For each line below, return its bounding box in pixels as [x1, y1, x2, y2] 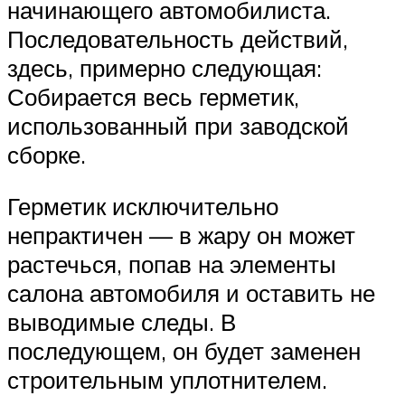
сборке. [7, 139, 86, 169]
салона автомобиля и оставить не [7, 278, 375, 308]
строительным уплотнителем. [7, 365, 327, 395]
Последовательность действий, [7, 24, 348, 53]
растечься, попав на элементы [7, 250, 336, 279]
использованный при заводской [7, 110, 349, 140]
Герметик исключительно [7, 192, 278, 221]
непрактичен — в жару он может [7, 221, 355, 250]
